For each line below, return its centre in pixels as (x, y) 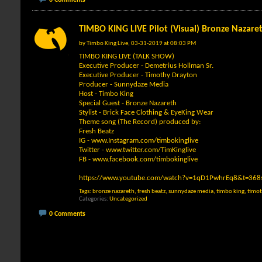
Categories (93, 199)
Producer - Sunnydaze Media (124, 84)
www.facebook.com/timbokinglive (145, 159)
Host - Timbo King (106, 94)
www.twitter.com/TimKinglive (151, 150)
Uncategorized (128, 199)
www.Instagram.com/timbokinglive (145, 140)
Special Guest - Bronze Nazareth (128, 103)
